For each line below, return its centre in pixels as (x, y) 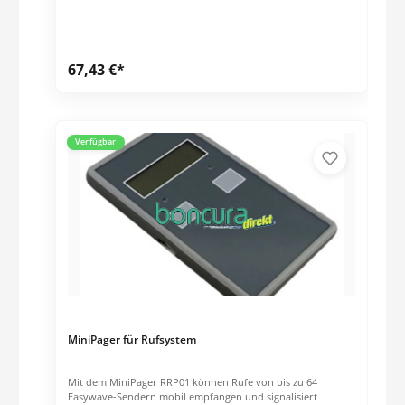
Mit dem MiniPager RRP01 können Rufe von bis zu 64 (192, 381)
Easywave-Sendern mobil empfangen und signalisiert (192, 396)
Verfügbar (95, 142)
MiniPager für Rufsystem (132, 339)
